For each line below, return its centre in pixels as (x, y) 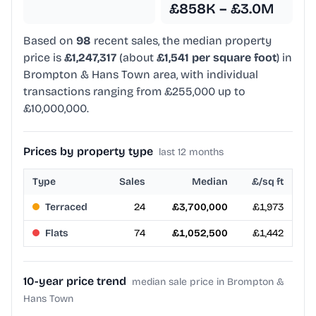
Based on (50, 41)
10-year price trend (75, 281)
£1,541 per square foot (217, 58)
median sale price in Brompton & (208, 282)
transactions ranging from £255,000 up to (134, 92)
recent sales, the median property (181, 41)
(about (136, 58)
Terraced (66, 207)
